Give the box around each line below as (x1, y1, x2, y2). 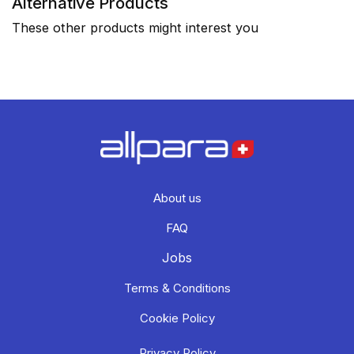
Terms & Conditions (123, 281, 231, 296)
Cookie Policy (139, 311, 215, 326)
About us (153, 190, 201, 206)
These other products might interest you (12, 20, 258, 36)
